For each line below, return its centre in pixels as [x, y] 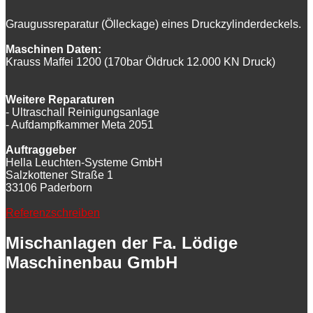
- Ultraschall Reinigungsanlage [82, 112]
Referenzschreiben [53, 213]
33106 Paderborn [49, 188]
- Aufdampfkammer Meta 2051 [80, 125]
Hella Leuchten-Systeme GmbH [84, 163]
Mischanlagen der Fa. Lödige [122, 243]
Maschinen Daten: [53, 50]
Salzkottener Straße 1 [59, 175]
